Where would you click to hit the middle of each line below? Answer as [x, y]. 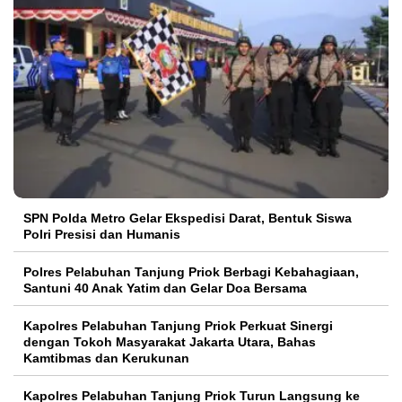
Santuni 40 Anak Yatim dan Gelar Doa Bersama [165, 288]
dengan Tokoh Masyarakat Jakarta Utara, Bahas [170, 342]
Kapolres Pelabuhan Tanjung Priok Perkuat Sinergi [178, 326]
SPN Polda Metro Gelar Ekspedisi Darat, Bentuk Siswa [188, 218]
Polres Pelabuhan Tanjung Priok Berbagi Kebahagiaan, [191, 272]
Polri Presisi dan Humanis [102, 235]
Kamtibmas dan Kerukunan [106, 358]
